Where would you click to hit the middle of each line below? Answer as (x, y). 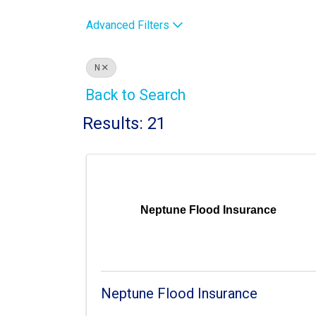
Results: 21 (124, 123)
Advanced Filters (128, 25)
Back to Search (135, 95)
